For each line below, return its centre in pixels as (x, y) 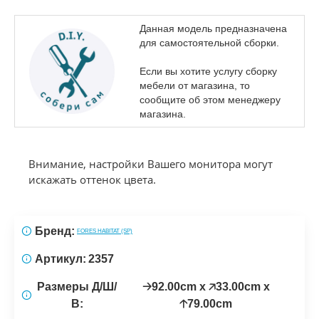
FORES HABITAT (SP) (105, 231)
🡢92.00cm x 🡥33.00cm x (206, 286)
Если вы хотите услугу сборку (208, 71)
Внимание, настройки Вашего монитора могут (151, 163)
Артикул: (61, 258)
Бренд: (55, 231)
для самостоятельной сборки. (209, 42)
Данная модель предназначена (213, 28)
